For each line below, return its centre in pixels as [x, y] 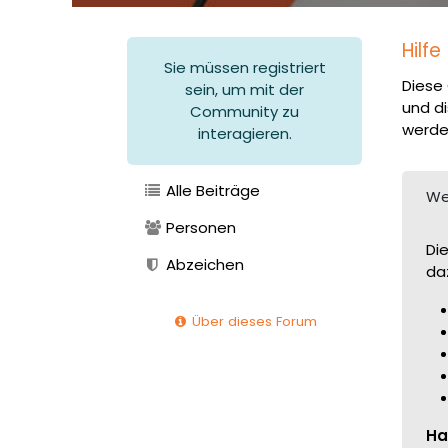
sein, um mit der [244, 90]
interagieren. [244, 134]
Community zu [244, 112]
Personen [199, 228]
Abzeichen [203, 265]
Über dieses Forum [253, 322]
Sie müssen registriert [244, 68]
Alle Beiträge [211, 191]
